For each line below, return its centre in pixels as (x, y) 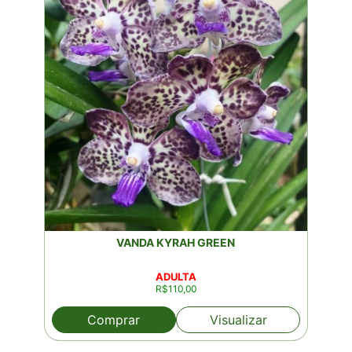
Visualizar (238, 320)
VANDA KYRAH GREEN (176, 243)
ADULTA (176, 277)
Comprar (114, 320)
